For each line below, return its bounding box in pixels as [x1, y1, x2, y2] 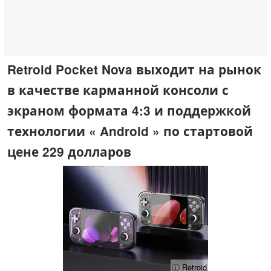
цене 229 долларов [7, 142, 131, 160]
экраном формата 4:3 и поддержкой [7, 101, 251, 119]
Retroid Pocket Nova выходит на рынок [7, 60, 261, 78]
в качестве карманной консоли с [7, 80, 229, 99]
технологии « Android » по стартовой [7, 122, 253, 140]
